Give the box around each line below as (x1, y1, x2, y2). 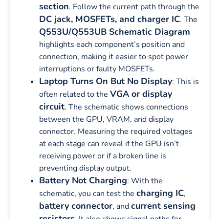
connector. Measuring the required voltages (39, 126, 193, 137)
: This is (172, 76, 199, 87)
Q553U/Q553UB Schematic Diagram (39, 25, 190, 38)
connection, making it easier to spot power (39, 51, 188, 62)
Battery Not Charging (39, 174, 127, 186)
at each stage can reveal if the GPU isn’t (39, 138, 179, 149)
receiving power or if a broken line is (39, 150, 166, 161)
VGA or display (110, 88, 172, 100)
